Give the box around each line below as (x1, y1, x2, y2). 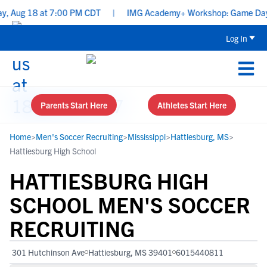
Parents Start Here (41, 100, 107, 110)
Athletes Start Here (157, 100, 226, 110)
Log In (226, 32, 247, 44)
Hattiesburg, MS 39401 (88, 247, 172, 257)
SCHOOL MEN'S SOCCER (10, 191, 250, 218)
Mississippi (128, 131, 166, 142)
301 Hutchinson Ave (12, 247, 85, 257)
